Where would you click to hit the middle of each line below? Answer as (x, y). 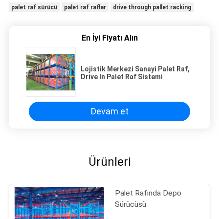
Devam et (109, 111)
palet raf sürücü (34, 8)
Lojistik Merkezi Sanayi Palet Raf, (135, 69)
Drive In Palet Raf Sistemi (122, 77)
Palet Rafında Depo (148, 193)
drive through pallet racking (152, 8)
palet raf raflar (85, 8)
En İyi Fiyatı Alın (109, 38)
